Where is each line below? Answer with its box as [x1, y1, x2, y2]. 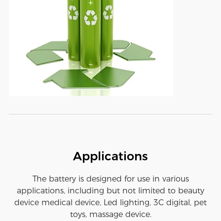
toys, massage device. [70, 210, 151, 220]
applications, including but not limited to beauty [17, 186, 204, 196]
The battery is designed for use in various [32, 174, 189, 184]
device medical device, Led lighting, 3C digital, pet [14, 198, 207, 208]
